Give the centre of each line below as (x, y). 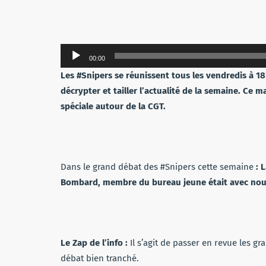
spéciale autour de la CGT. (114, 106)
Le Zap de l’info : (95, 243)
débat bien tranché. (100, 258)
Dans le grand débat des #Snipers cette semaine (158, 167)
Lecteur (75, 51)
